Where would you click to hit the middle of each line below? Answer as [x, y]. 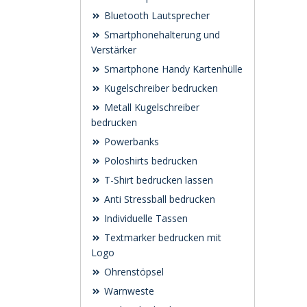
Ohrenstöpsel [133, 272]
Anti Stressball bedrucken [158, 199]
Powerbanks [130, 142]
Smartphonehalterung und [161, 35]
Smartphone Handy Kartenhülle [172, 69]
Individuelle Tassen [145, 218]
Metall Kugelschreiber [150, 107]
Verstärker [114, 50]
